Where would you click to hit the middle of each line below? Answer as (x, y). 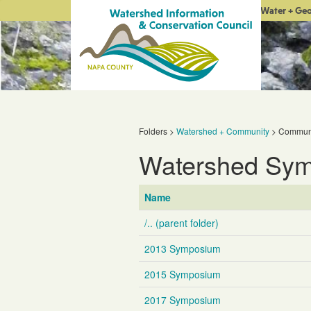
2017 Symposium (182, 300)
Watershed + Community (222, 131)
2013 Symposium (182, 249)
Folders (153, 131)
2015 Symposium (182, 274)
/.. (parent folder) (181, 223)
